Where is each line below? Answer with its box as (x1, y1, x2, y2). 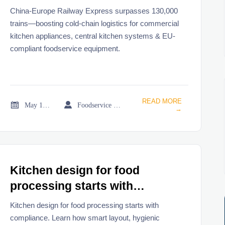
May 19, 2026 (43, 100, 50, 109)
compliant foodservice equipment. (10, 44, 121, 53)
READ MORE (142, 97, 182, 105)
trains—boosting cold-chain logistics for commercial (10, 19, 179, 28)
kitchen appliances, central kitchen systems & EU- (10, 31, 176, 40)
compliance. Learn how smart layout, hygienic (10, 213, 160, 222)
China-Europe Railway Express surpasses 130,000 (10, 6, 178, 15)
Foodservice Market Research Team (114, 100, 121, 109)
